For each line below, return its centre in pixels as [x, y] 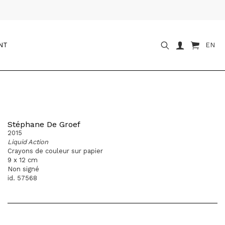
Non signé [23, 169]
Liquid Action [28, 142]
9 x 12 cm [23, 160]
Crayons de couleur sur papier [55, 151]
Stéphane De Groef [44, 124]
